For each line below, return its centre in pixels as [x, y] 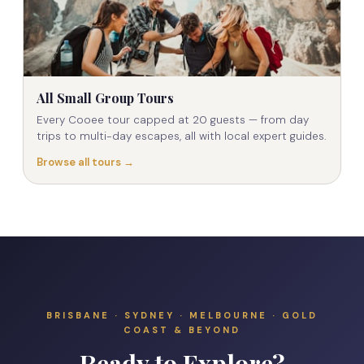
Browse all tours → [85, 162]
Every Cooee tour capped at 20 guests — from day [173, 120]
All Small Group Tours [105, 98]
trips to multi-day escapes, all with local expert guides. [182, 136]
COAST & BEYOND [182, 330]
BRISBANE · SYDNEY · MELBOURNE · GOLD [182, 316]
